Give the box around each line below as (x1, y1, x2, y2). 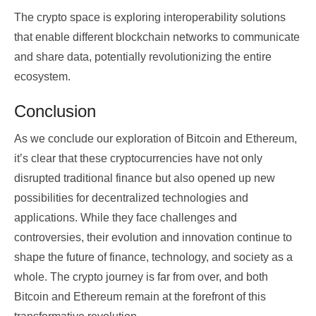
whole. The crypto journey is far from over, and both (14, 271, 268, 284)
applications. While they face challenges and (14, 212, 237, 224)
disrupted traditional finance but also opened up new (14, 172, 275, 185)
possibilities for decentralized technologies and (14, 192, 248, 205)
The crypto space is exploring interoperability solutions (14, 11, 286, 24)
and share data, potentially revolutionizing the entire (14, 51, 272, 63)
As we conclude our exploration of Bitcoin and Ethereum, (14, 133, 297, 145)
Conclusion (14, 102, 96, 121)
